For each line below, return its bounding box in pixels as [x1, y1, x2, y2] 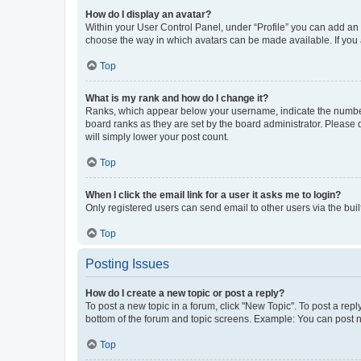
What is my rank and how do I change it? [85, 92, 268, 104]
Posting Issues [85, 256, 169, 271]
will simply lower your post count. [85, 131, 229, 143]
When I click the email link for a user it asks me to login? [85, 189, 341, 201]
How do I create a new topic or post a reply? [85, 287, 284, 299]
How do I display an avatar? [85, 8, 211, 20]
